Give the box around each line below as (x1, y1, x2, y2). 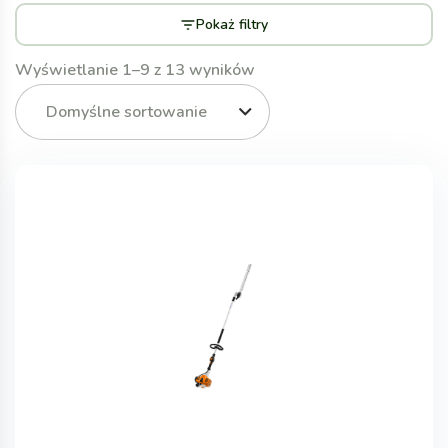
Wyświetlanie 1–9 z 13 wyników (15, 59, 255, 81)
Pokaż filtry (196, 14, 268, 34)
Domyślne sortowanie (46, 101, 207, 123)
